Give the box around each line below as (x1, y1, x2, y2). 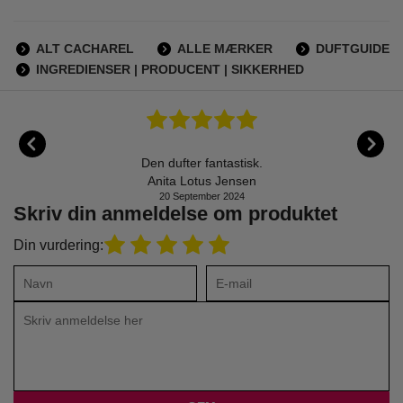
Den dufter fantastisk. (140, 156, 263, 170)
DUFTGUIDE (316, 41, 390, 56)
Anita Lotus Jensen (147, 174, 256, 188)
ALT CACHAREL (36, 41, 134, 56)
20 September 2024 (158, 191, 245, 201)
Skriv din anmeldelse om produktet (13, 202, 337, 225)
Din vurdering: (13, 237, 103, 253)
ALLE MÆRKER (177, 41, 273, 56)
